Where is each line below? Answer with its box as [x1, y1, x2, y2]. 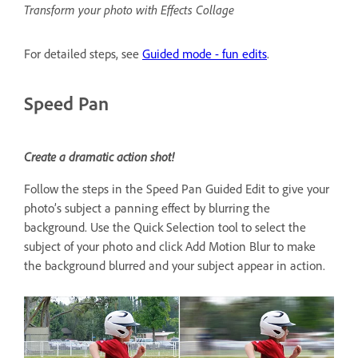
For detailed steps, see [24, 46, 142, 62]
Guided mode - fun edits [142, 46, 267, 62]
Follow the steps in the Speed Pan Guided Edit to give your [24, 181, 329, 197]
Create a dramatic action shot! [24, 148, 174, 165]
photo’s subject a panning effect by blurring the [24, 200, 270, 216]
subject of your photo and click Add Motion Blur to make [24, 238, 316, 254]
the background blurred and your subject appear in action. [24, 257, 328, 273]
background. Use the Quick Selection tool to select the [24, 219, 306, 235]
